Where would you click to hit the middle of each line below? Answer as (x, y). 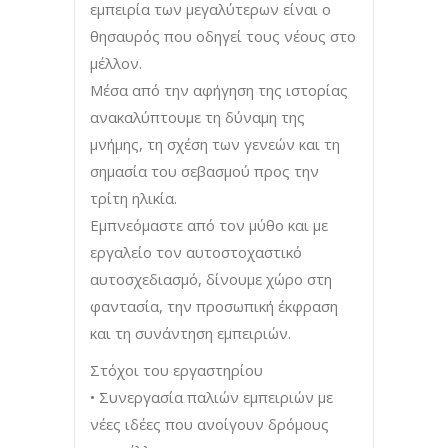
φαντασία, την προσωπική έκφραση (214, 305)
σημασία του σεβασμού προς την (204, 170)
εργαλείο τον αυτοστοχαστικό (196, 251)
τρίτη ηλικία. (133, 197)
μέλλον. (116, 62)
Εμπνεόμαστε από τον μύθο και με (209, 224)
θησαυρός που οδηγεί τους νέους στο (223, 35)
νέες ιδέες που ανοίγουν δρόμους (209, 423)
